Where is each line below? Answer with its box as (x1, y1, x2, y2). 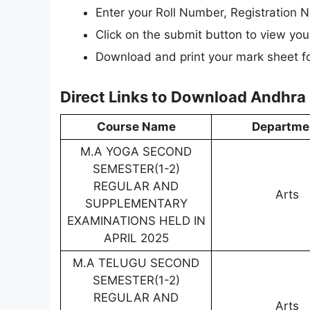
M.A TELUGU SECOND (73, 255, 199, 270)
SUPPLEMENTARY (84, 196, 188, 210)
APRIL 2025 (103, 230, 169, 245)
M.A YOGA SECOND (80, 144, 192, 158)
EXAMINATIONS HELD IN (66, 213, 206, 228)
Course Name (96, 119, 176, 134)
